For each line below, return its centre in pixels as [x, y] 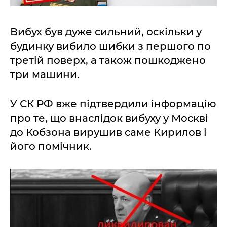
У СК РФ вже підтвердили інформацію [113, 104]
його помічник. [51, 146]
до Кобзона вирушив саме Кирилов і [108, 132]
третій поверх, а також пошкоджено [108, 60]
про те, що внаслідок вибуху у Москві [109, 118]
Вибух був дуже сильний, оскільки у [106, 32]
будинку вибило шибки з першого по [110, 46]
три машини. [45, 74]
